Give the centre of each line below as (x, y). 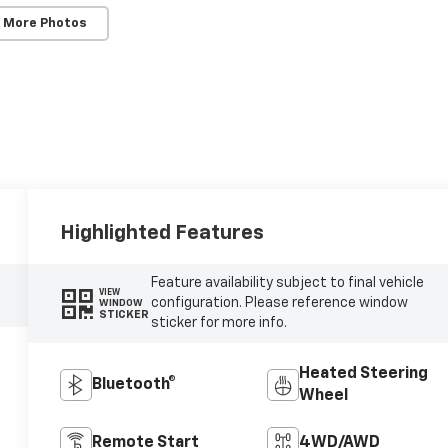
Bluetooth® (134, 385)
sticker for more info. (218, 323)
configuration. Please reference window (279, 303)
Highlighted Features (162, 232)
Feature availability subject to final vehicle (287, 283)
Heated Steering (363, 374)
